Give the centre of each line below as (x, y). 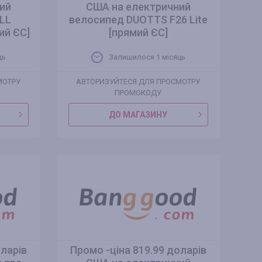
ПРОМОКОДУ (138, 93)
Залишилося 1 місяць (147, 57)
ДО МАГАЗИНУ (138, 115)
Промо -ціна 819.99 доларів (138, 250)
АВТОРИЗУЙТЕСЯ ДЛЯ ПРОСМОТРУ (138, 82)
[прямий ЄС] (138, 32)
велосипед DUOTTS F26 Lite (138, 20)
